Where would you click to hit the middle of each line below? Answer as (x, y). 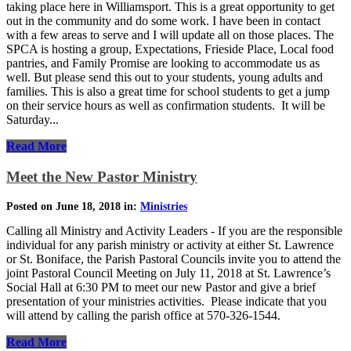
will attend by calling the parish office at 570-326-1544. (143, 315)
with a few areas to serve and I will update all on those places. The (170, 35)
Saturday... (33, 120)
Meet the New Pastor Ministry (102, 177)
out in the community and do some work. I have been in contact (163, 21)
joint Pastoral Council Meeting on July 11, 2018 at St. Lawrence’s (168, 273)
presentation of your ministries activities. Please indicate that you (166, 301)
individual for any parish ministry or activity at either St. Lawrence (170, 244)
